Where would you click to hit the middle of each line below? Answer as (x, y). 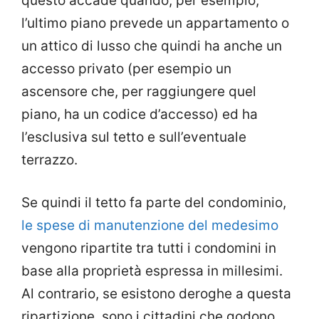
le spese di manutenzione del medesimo (150, 226)
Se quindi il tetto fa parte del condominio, (154, 203)
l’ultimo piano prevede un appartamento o (155, 23)
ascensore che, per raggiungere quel (139, 91)
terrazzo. (49, 159)
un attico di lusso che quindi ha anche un (152, 46)
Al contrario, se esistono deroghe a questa (156, 294)
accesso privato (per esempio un (126, 68)
